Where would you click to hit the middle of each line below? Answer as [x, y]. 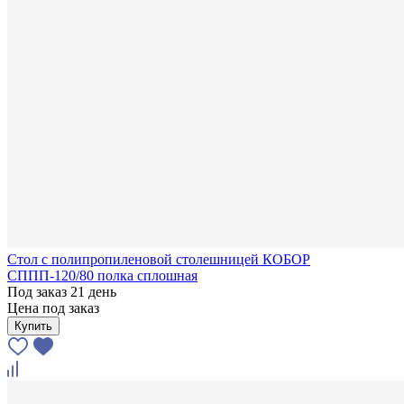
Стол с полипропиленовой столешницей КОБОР [159, 259]
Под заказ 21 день [62, 291]
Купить [33, 326]
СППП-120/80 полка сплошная [102, 275]
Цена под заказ [53, 308]
